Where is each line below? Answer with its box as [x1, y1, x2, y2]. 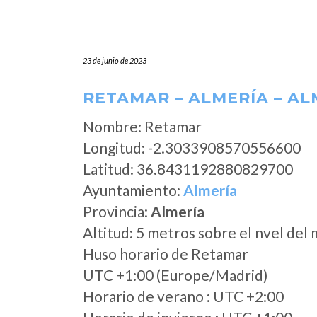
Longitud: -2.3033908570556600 [83, 139, 301, 156]
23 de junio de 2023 [83, 56, 146, 65]
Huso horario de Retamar [83, 245, 248, 263]
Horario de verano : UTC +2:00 [83, 287, 284, 305]
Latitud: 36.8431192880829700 [83, 160, 293, 178]
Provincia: [83, 202, 151, 220]
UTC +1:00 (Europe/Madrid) [83, 266, 267, 284]
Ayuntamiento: [83, 181, 183, 199]
